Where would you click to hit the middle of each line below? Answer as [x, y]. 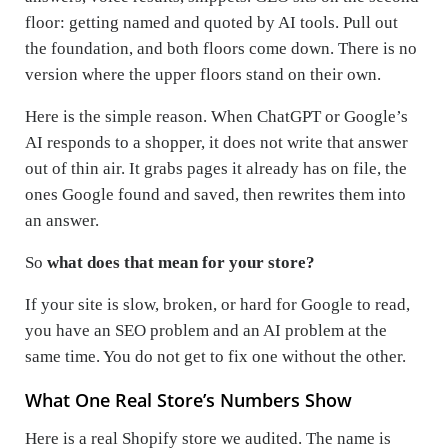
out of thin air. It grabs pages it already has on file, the [216, 168]
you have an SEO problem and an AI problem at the [206, 330]
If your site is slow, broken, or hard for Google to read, [217, 304]
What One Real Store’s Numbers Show [188, 399]
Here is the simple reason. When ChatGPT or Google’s [216, 116]
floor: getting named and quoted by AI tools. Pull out [211, 22]
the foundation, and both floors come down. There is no [221, 48]
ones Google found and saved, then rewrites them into [215, 194]
